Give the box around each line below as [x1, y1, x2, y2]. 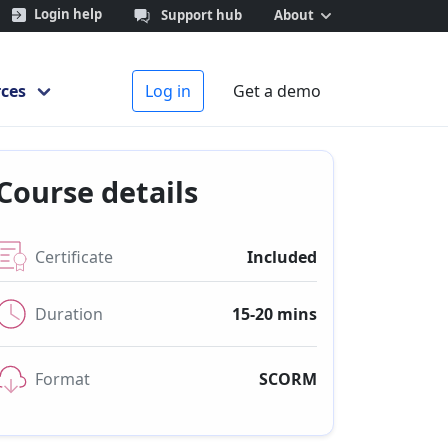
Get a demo [233, 79, 321, 102]
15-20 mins [232, 303, 317, 325]
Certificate [35, 246, 113, 268]
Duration [35, 303, 103, 325]
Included [247, 246, 317, 268]
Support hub [161, 5, 242, 24]
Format [35, 368, 90, 390]
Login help [34, 5, 102, 24]
